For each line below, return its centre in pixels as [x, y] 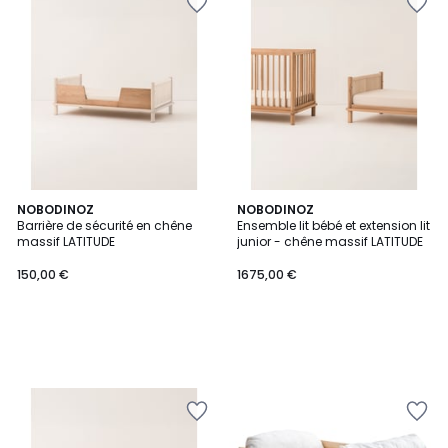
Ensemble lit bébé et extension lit [333, 225]
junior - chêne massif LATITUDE [330, 241]
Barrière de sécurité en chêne [104, 225]
